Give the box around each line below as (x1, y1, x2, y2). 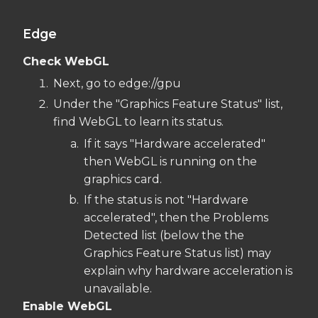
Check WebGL (23, 54, 109, 68)
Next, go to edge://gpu (53, 76, 181, 90)
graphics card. (84, 172, 162, 186)
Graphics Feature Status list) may (84, 246, 271, 260)
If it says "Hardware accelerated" (84, 136, 265, 150)
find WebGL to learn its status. (53, 114, 224, 128)
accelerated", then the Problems (84, 210, 268, 224)
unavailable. (84, 281, 152, 295)
